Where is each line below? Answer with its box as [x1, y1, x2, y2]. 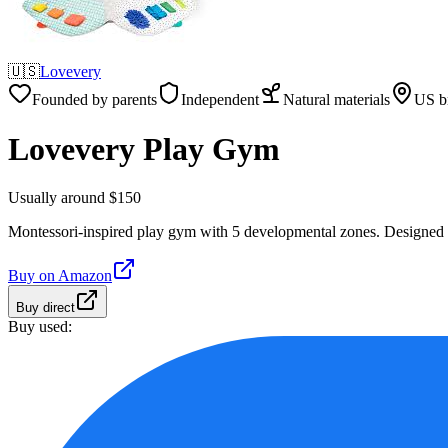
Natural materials [283, 91, 390, 109]
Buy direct [16, 300, 75, 316]
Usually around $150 [8, 189, 141, 207]
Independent [181, 91, 259, 109]
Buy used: [8, 318, 72, 336]
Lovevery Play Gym [8, 130, 280, 167]
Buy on [8, 267, 58, 285]
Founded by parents [32, 91, 157, 109]
